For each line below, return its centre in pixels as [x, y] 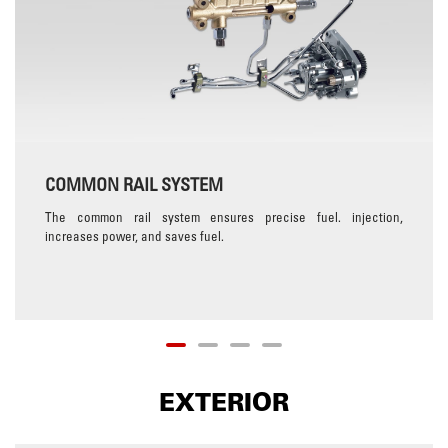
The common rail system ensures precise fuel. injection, [224, 216]
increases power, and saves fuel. [134, 235]
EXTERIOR [224, 401]
